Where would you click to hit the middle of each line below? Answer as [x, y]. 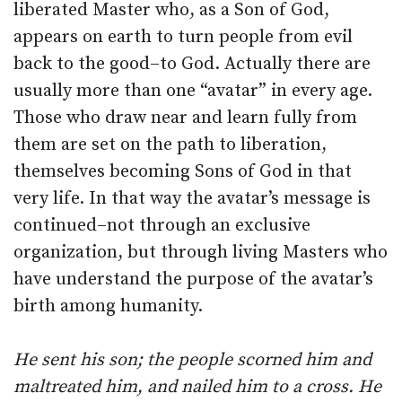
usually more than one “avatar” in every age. [193, 91]
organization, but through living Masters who [201, 253]
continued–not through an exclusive [162, 226]
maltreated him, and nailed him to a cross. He [197, 387]
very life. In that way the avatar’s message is [192, 199]
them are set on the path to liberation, [170, 145]
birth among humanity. [108, 306]
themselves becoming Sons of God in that [183, 172]
